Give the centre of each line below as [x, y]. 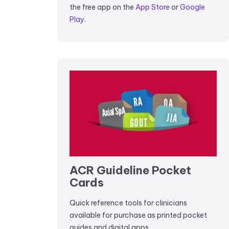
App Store [153, 7]
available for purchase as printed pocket [138, 215]
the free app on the [102, 7]
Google [192, 7]
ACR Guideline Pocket [130, 170]
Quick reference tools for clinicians [128, 203]
